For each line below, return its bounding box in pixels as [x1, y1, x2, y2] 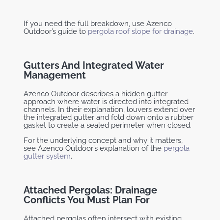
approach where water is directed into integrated [24, 97, 189, 106]
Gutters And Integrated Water [24, 59, 164, 71]
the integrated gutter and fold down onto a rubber [24, 112, 193, 122]
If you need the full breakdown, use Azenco [24, 19, 172, 28]
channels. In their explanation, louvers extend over [24, 105, 195, 114]
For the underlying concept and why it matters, [24, 136, 183, 145]
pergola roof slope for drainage [88, 27, 193, 36]
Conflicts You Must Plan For [24, 193, 150, 206]
